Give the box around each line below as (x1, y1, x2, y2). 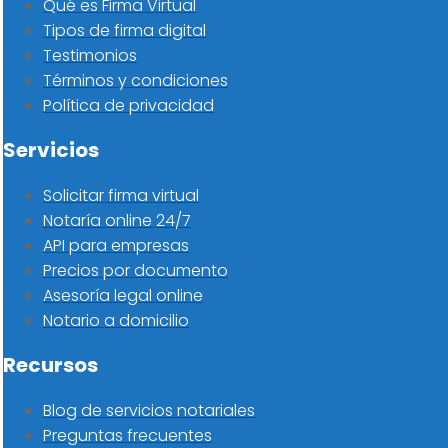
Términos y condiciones (43, 69, 228, 93)
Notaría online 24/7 (43, 209, 191, 233)
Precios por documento (43, 259, 228, 283)
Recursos (3, 351, 98, 380)
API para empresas (43, 234, 189, 258)
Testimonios (43, 44, 137, 68)
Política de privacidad (43, 94, 214, 118)
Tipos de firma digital (43, 19, 206, 43)
